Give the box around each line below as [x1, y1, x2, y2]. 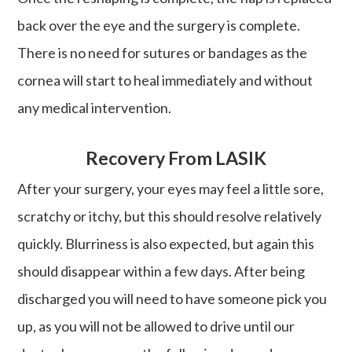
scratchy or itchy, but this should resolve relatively [17, 207, 322, 225]
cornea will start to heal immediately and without [17, 71, 313, 89]
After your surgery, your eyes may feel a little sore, [17, 179, 324, 197]
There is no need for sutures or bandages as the [17, 43, 308, 61]
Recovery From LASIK [86, 146, 266, 169]
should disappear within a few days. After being [17, 262, 306, 280]
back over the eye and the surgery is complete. [17, 16, 301, 34]
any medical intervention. [17, 98, 172, 116]
